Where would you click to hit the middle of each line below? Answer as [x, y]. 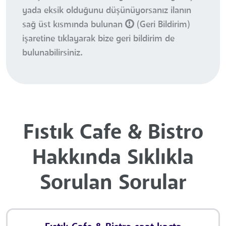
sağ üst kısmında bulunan [74, 24]
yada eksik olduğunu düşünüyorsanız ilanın [107, 10]
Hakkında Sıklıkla [113, 158]
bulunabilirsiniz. [52, 53]
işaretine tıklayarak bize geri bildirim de [98, 39]
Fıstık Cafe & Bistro [113, 133]
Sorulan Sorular [113, 183]
